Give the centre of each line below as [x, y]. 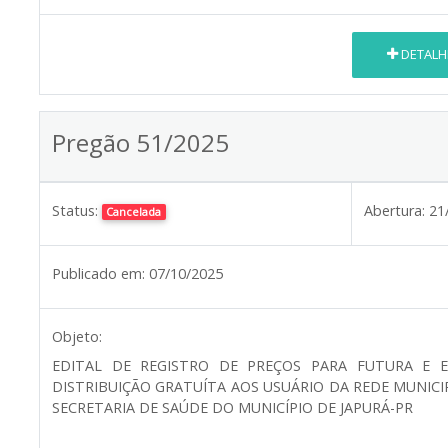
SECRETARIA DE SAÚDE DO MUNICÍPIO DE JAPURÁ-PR [232, 407]
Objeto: [77, 336]
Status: [75, 210]
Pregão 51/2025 [140, 142]
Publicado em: [98, 273]
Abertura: [394, 210]
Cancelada [134, 211]
